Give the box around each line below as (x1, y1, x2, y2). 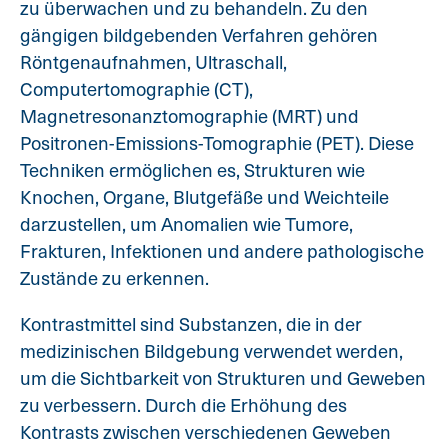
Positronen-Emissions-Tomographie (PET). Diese (20, 129, 414, 157)
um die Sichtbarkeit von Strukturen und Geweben (20, 363, 426, 391)
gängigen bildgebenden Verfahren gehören (20, 21, 378, 49)
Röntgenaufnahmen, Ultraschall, (20, 48, 287, 76)
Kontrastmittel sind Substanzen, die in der (20, 309, 362, 337)
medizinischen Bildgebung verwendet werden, (20, 336, 403, 364)
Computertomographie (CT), (20, 75, 253, 103)
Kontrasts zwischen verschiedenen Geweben (20, 417, 391, 445)
